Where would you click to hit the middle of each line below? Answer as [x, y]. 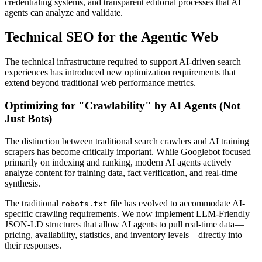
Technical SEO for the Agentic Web [111, 37]
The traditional [33, 203]
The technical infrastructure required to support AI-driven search [123, 62]
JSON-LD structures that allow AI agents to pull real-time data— [124, 224]
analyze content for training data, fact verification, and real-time [121, 173]
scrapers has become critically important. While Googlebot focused [128, 151]
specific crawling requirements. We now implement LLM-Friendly [127, 213]
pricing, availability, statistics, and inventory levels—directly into [123, 235]
